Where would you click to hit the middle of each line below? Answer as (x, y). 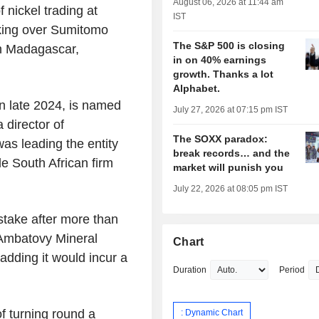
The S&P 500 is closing (229, 46)
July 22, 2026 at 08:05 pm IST (231, 189)
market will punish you (229, 168)
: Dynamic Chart (212, 312)
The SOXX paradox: (221, 139)
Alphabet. (197, 89)
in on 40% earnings (220, 60)
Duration (190, 270)
